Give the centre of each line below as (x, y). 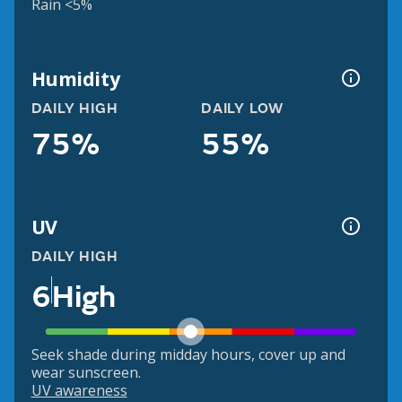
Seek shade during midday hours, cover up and (188, 355)
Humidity (75, 78)
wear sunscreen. (86, 373)
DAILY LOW (243, 109)
